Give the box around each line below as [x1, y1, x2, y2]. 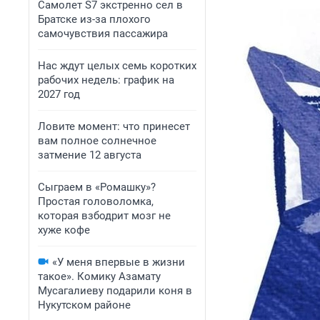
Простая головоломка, [38, 195, 154, 208]
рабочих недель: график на [38, 74, 174, 86]
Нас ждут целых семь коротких [38, 59, 196, 72]
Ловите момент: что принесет [38, 120, 190, 133]
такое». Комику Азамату [38, 270, 161, 283]
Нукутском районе [38, 299, 131, 311]
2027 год [38, 88, 80, 101]
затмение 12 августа [38, 149, 141, 161]
